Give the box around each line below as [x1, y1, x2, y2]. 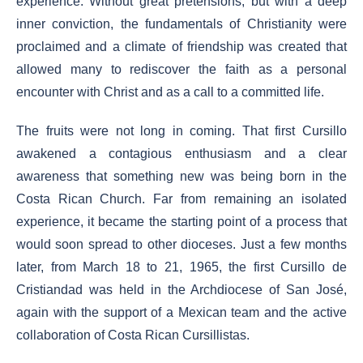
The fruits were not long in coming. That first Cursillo [16, 124, 347, 138]
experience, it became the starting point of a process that [16, 215, 347, 228]
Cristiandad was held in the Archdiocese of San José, [16, 283, 347, 297]
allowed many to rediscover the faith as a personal [16, 62, 347, 76]
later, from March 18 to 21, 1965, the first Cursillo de [16, 260, 347, 274]
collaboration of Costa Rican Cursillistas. [16, 328, 250, 342]
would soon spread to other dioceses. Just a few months [16, 237, 347, 251]
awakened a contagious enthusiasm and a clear [16, 147, 347, 160]
